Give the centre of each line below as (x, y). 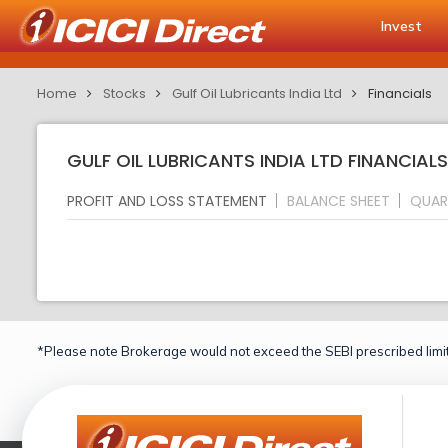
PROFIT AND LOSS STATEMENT (167, 200)
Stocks (124, 93)
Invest (401, 26)
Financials (400, 93)
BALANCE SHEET (338, 200)
